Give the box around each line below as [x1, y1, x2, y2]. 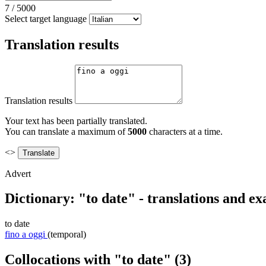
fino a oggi [5, 229, 45, 240]
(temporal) [47, 229, 86, 240]
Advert [5, 168, 31, 179]
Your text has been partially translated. [5, 115, 147, 126]
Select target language [5, 13, 87, 24]
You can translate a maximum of [5, 126, 128, 137]
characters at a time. [147, 126, 223, 137]
